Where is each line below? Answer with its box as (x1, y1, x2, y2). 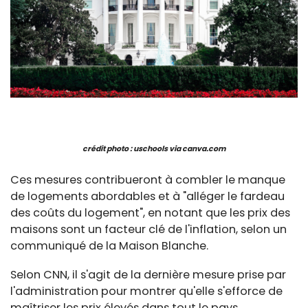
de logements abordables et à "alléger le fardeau (10, 188, 285, 205)
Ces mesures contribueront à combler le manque (10, 172, 285, 188)
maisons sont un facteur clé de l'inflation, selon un (10, 221, 287, 238)
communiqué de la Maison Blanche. (10, 238, 208, 254)
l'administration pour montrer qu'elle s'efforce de (10, 283, 283, 300)
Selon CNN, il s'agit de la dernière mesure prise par (10, 267, 286, 283)
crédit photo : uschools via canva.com (82, 144, 225, 154)
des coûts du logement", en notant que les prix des (10, 205, 290, 221)
